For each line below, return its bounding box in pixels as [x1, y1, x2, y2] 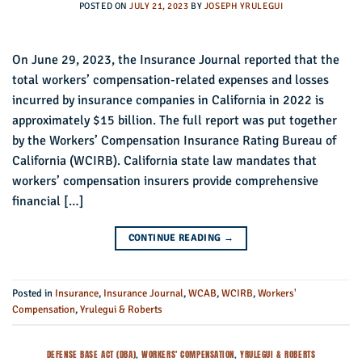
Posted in [12, 287, 55, 301]
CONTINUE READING [128, 231, 224, 244]
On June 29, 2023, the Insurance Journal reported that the [12, 51, 339, 68]
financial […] [12, 192, 84, 209]
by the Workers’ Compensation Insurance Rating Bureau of [12, 132, 336, 149]
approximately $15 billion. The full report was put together [12, 112, 337, 128]
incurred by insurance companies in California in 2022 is [12, 91, 324, 108]
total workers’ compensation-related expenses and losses [12, 71, 329, 88]
